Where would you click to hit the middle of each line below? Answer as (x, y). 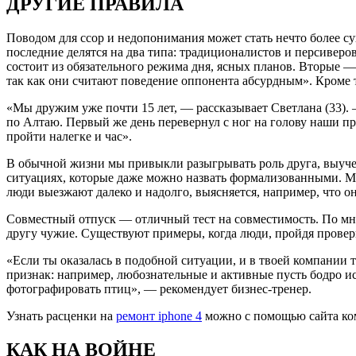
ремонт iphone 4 (159, 316)
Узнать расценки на (61, 316)
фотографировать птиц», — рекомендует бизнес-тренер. (159, 289)
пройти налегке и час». (69, 137)
